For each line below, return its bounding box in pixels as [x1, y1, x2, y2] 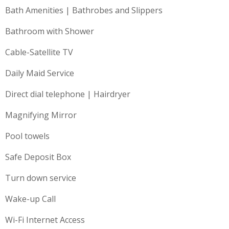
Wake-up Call [5, 193, 56, 205]
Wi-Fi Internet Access [5, 214, 85, 226]
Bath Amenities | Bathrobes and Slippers [5, 5, 163, 16]
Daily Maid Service [5, 67, 74, 79]
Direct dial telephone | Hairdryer [5, 88, 130, 100]
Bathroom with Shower [5, 26, 94, 37]
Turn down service [5, 172, 76, 184]
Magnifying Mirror [5, 109, 77, 121]
